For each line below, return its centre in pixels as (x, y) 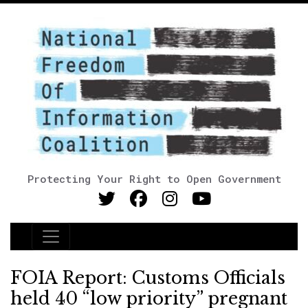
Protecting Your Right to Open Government (154, 179)
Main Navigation (96, 245)
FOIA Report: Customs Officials (148, 278)
